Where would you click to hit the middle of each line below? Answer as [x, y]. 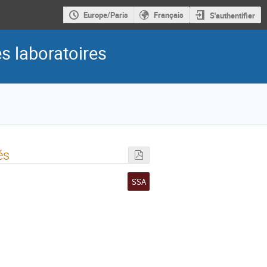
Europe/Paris [105, 15]
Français [168, 15]
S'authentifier [232, 15]
